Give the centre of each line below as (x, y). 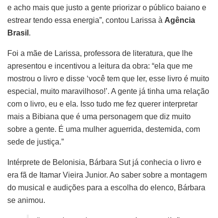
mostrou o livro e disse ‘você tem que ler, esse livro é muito (108, 79)
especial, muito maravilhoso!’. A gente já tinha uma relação (108, 91)
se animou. (27, 200)
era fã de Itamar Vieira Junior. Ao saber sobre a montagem (107, 175)
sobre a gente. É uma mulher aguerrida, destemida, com (104, 129)
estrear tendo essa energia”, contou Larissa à (86, 20)
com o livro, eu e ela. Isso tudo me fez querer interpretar (102, 104)
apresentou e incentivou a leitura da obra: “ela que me (100, 66)
